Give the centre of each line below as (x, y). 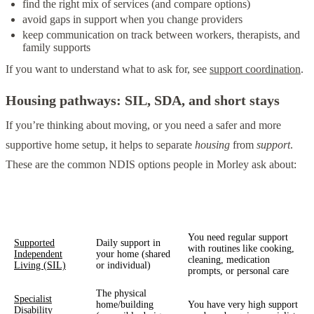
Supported (34, 243)
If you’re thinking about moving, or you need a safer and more (143, 125)
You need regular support (238, 237)
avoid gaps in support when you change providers (132, 19)
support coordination (255, 69)
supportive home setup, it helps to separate (100, 144)
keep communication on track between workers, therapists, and (161, 34)
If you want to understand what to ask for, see (108, 69)
